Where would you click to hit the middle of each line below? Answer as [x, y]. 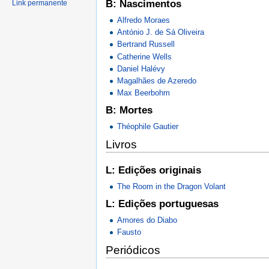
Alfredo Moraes [144, 20]
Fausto [129, 232]
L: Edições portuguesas [162, 204]
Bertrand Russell [146, 44]
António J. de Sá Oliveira [161, 32]
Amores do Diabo [147, 220]
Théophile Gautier [148, 126]
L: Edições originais [153, 171]
